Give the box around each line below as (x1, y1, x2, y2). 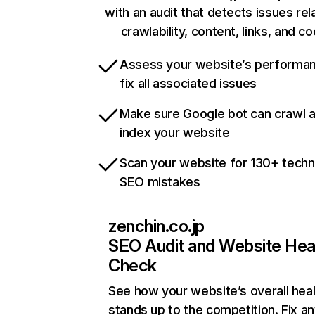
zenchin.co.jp (108, 216, 205, 236)
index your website (120, 125, 230, 140)
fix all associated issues (120, 76, 257, 91)
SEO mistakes (120, 174, 200, 189)
